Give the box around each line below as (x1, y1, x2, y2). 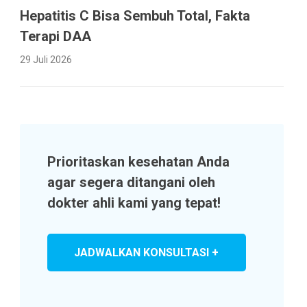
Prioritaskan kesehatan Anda (47, 153, 230, 170)
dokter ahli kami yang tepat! (47, 195, 229, 211)
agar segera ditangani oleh (47, 174, 215, 191)
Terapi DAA (19, 28, 91, 45)
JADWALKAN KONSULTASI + (74, 245, 219, 259)
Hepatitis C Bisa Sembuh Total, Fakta (19, 8, 250, 24)
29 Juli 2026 (19, 54, 72, 65)
